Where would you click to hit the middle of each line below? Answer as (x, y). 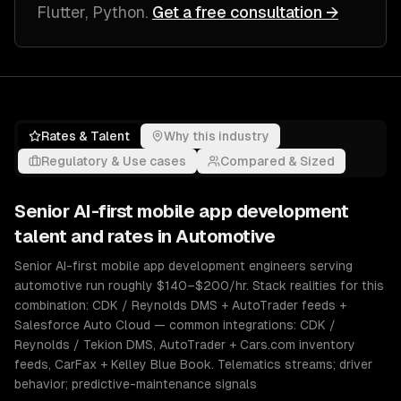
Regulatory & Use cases (114, 161)
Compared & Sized (277, 161)
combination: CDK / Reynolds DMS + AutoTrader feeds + (180, 305)
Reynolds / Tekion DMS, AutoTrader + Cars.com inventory (185, 345)
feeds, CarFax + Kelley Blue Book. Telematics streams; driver (193, 364)
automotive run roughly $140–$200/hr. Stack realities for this (199, 286)
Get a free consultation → (245, 12)
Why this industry (217, 136)
